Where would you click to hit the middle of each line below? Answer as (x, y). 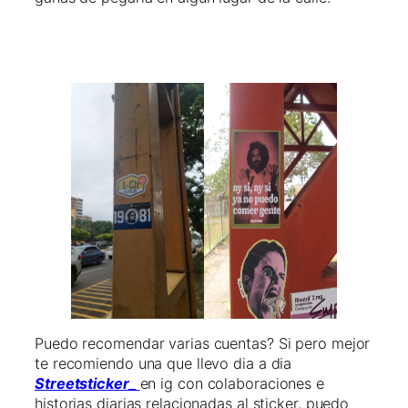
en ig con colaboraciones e (232, 383)
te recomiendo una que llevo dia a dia (166, 363)
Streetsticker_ (87, 383)
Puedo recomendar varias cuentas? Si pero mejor (203, 343)
